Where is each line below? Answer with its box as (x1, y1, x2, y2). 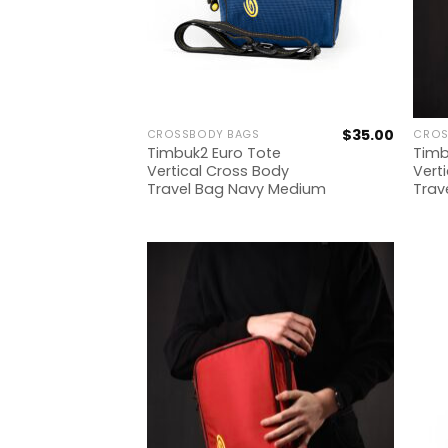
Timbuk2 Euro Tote (146, 143, 281, 164)
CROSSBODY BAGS (146, 127, 260, 143)
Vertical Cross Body (146, 161, 289, 182)
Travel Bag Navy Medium (146, 179, 326, 200)
